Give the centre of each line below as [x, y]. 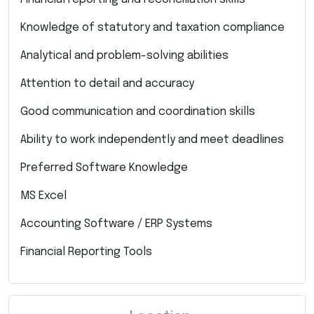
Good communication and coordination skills [138, 111]
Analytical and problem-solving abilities [124, 55]
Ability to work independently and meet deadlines [152, 139]
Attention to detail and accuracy [107, 83]
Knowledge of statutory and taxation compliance [152, 27]
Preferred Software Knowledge [104, 168]
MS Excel [43, 196]
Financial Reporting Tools [86, 252]
